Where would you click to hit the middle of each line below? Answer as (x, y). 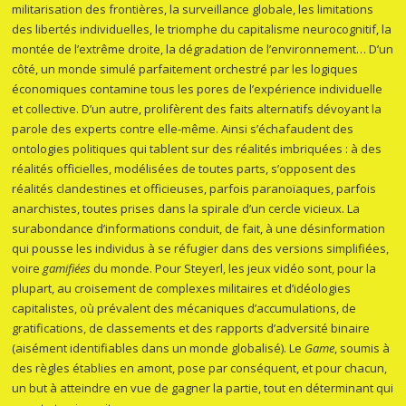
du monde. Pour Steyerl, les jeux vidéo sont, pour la (234, 269)
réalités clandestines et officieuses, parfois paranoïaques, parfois (194, 189)
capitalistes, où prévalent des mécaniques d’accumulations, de (184, 309)
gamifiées (67, 269)
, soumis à (362, 348)
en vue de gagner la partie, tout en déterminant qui (254, 388)
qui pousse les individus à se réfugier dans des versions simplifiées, (201, 249)
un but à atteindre (62, 388)
